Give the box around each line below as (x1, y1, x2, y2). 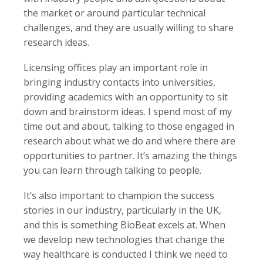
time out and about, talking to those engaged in (23, 120, 234, 133)
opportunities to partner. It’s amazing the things (23, 149, 237, 162)
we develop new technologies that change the (23, 233, 225, 246)
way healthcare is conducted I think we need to (23, 248, 228, 261)
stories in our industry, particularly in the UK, (23, 204, 221, 217)
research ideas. (23, 36, 89, 49)
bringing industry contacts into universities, (23, 76, 215, 89)
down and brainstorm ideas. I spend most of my (23, 105, 232, 118)
